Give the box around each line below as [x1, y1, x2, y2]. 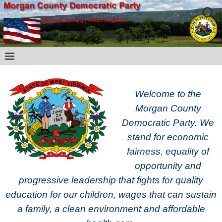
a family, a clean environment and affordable [17, 204, 205, 215]
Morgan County [135, 103, 201, 114]
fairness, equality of [127, 146, 209, 157]
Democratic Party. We [122, 117, 214, 128]
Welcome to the [135, 89, 201, 100]
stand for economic [127, 132, 209, 143]
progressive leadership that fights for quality [19, 175, 203, 186]
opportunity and [135, 161, 201, 171]
